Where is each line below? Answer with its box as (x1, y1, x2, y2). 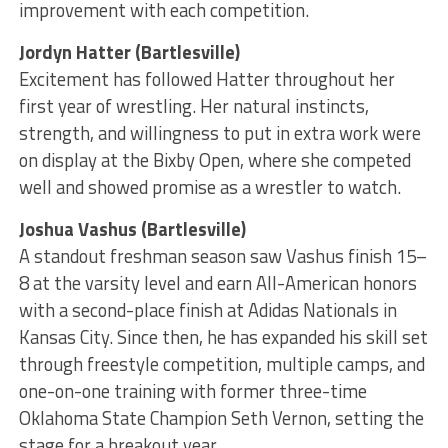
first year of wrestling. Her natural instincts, (18, 92, 369, 121)
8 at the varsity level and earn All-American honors (18, 269, 417, 298)
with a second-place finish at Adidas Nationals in (18, 296, 397, 325)
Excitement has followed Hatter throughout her (18, 65, 395, 94)
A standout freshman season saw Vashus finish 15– (18, 242, 427, 271)
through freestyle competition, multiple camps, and (18, 350, 425, 379)
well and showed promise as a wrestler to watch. (18, 173, 401, 202)
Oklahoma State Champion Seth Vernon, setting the (18, 404, 424, 433)
